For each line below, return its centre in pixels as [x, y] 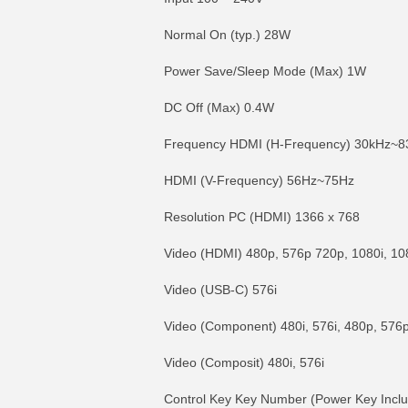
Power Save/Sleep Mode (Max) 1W [265, 71]
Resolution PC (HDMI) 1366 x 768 [262, 217]
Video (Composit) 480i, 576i [244, 362]
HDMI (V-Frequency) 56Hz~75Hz [259, 180]
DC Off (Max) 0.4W [219, 107]
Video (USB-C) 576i [220, 290]
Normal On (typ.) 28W [227, 35]
